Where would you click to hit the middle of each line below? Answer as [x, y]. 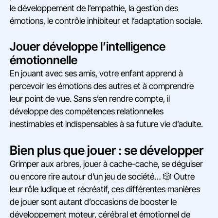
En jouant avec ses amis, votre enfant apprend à [96, 73]
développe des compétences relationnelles [87, 111]
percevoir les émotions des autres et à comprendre [102, 86]
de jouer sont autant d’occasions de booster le [93, 202]
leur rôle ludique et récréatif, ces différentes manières [105, 189]
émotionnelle [44, 60]
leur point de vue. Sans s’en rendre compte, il [90, 99]
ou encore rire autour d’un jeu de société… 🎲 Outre [102, 177]
